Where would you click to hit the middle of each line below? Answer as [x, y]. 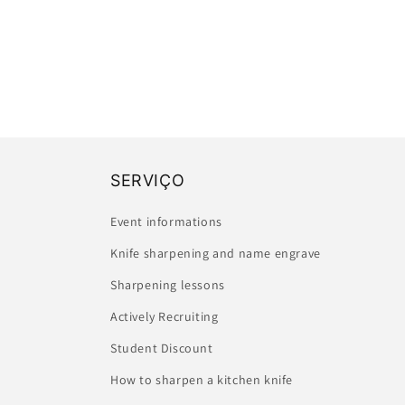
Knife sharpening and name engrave [216, 254]
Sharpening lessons [168, 285]
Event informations [166, 222]
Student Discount [162, 348]
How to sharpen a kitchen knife [202, 380]
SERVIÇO [148, 181]
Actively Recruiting [165, 317]
